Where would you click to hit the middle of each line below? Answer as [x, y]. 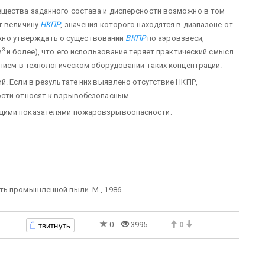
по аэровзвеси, [175, 38]
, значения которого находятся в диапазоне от [147, 24]
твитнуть [54, 225]
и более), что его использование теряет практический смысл [119, 51]
